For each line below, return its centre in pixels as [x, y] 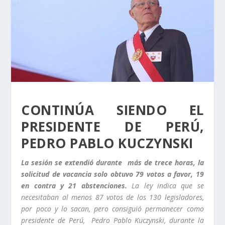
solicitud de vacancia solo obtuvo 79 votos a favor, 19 [113, 174]
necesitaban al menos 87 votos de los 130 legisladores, [113, 197]
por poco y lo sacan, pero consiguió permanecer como [113, 208]
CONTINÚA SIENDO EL [113, 110]
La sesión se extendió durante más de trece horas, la [113, 162]
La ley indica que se [168, 185]
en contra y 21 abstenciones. [77, 185]
